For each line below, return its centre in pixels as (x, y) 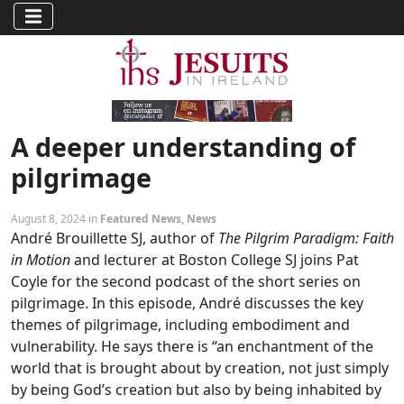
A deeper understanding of (183, 146)
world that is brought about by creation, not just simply (200, 367)
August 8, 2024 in (55, 218)
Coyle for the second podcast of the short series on (186, 281)
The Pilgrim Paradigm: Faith (306, 238)
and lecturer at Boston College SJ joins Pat (215, 259)
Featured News (141, 218)
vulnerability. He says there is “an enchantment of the (192, 346)
